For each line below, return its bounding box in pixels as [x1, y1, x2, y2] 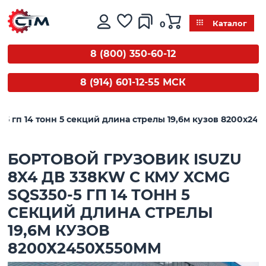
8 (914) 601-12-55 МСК [80, 77, 186, 88]
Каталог [212, 18, 247, 28]
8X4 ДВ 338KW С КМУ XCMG [7, 167, 230, 186]
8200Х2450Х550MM [7, 239, 161, 257]
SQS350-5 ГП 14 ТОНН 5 [7, 185, 190, 204]
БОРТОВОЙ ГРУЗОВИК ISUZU [7, 150, 242, 168]
